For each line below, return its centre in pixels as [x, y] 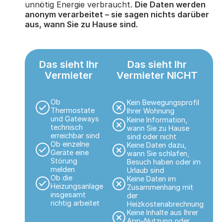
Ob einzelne [70, 144]
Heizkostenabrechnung [165, 204]
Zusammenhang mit [160, 187]
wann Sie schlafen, [158, 153]
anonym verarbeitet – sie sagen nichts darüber [117, 14]
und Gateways [75, 119]
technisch [66, 127]
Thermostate [72, 111]
